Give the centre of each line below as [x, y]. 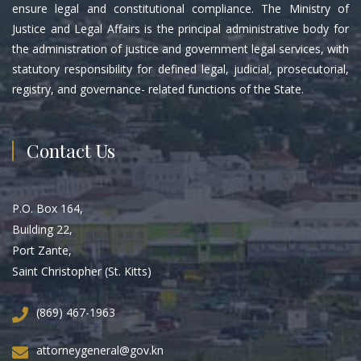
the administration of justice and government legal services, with [180, 48]
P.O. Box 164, [48, 208]
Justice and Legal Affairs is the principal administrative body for [180, 28]
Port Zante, [42, 250]
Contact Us [71, 150]
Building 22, [42, 229]
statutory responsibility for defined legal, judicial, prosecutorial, [180, 68]
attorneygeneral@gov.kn [100, 350]
